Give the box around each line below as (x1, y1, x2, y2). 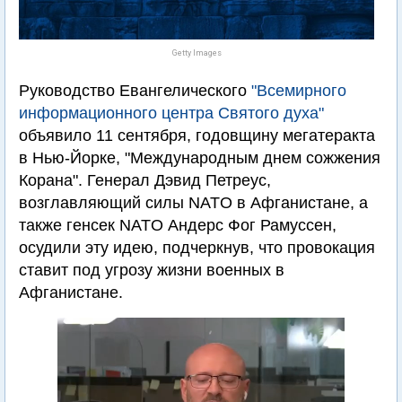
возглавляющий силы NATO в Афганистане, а (19, 194, 368, 212)
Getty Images (171, 48, 222, 57)
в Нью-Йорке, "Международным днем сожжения (19, 149, 380, 167)
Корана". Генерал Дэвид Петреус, (19, 171, 271, 189)
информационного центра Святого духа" (19, 104, 324, 122)
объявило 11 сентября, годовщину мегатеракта (19, 127, 375, 144)
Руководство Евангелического (19, 82, 251, 100)
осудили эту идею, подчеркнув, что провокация (19, 239, 375, 257)
